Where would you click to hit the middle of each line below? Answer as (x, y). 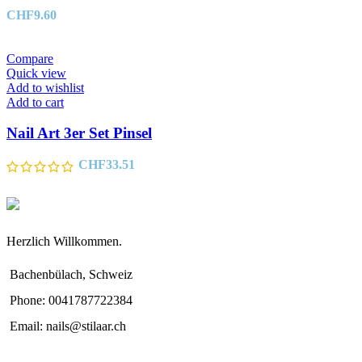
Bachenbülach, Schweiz (71, 274)
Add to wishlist (45, 87)
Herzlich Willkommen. (64, 241)
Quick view (36, 73)
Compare (30, 58)
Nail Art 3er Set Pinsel (79, 133)
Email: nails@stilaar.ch (68, 326)
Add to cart (35, 102)
